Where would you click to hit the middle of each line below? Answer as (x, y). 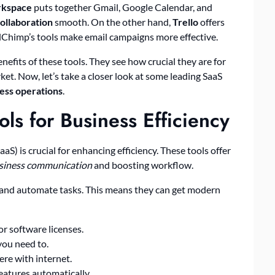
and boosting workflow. (143, 165)
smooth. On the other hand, (113, 22)
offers (211, 22)
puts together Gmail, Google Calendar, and (122, 7)
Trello (185, 22)
